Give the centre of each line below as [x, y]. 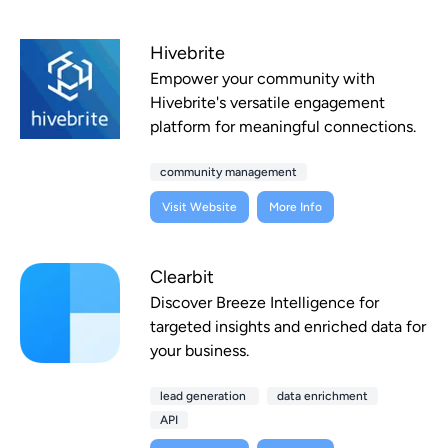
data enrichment [322, 396]
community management [228, 172]
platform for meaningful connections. [283, 127]
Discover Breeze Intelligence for [264, 303]
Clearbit [182, 277]
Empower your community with [262, 79]
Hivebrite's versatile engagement [267, 103]
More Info [295, 207]
